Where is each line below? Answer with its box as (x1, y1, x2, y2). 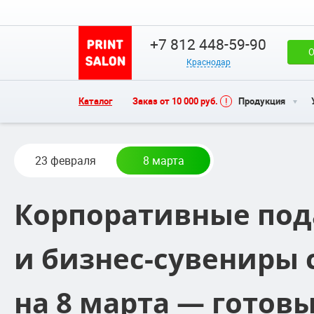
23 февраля (34, 153, 96, 168)
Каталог (78, 94, 112, 107)
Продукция (238, 94, 285, 107)
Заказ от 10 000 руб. (132, 94, 218, 107)
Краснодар (186, 56, 231, 67)
